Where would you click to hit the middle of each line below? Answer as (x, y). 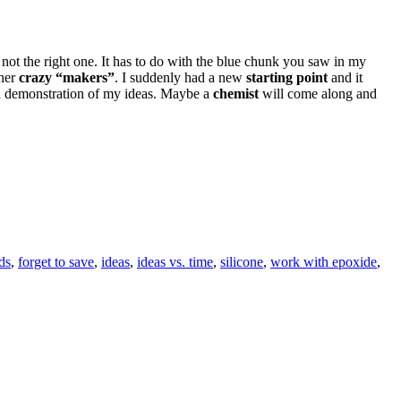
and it (345, 78)
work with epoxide (324, 262)
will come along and (318, 94)
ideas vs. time (175, 262)
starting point (285, 78)
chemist (236, 94)
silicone (242, 262)
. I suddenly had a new (179, 78)
